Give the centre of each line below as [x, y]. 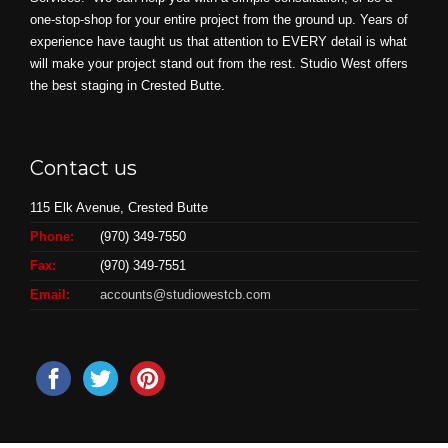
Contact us [83, 168]
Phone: [52, 237]
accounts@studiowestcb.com [185, 295]
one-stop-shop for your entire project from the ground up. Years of [219, 20]
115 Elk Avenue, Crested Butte [119, 208]
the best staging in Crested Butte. [127, 86]
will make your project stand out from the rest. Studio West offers [219, 64]
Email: [50, 295]
